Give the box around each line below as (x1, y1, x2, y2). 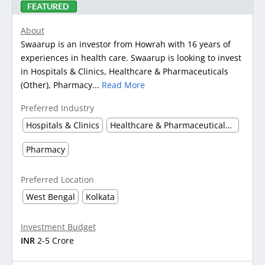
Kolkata (85, 191, 115, 203)
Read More (101, 79, 145, 91)
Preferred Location (20, 174, 94, 186)
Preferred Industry (20, 102, 94, 114)
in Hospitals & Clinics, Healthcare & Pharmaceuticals (20, 66, 228, 77)
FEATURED (27, 1, 69, 12)
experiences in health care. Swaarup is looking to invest (20, 52, 241, 64)
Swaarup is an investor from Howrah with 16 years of (20, 38, 231, 50)
